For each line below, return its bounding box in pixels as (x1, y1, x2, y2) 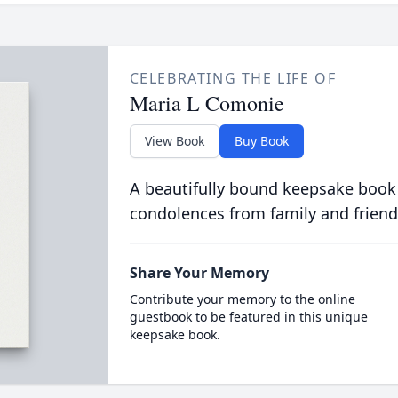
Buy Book (234, 132, 289, 149)
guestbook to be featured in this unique (129, 308, 368, 325)
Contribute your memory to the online (129, 291, 355, 307)
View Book (144, 132, 204, 149)
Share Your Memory (129, 263, 269, 283)
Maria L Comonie (129, 89, 284, 117)
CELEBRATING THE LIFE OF (129, 68, 337, 88)
